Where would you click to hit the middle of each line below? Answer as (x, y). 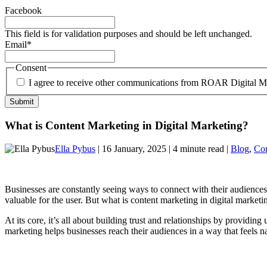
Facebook (23, 10)
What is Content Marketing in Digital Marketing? (127, 126)
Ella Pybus (75, 148)
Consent (31, 67)
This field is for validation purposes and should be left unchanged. (128, 33)
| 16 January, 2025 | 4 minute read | (163, 148)
